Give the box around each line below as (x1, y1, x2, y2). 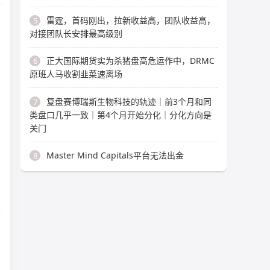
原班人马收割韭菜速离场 (30, 68, 122, 80)
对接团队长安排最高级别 (30, 27, 122, 39)
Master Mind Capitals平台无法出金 (46, 149, 184, 161)
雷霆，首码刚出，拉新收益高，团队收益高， (46, 14, 215, 26)
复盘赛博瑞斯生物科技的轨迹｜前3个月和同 (46, 95, 212, 107)
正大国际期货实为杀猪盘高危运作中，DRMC (46, 55, 215, 67)
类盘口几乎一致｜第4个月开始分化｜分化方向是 (30, 108, 212, 121)
